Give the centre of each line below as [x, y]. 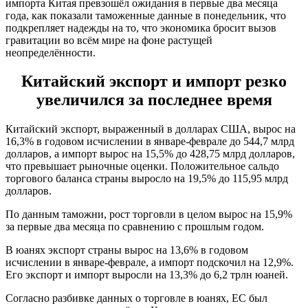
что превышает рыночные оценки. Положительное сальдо [142, 166]
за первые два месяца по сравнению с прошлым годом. [135, 227]
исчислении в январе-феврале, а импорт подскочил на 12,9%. [150, 263]
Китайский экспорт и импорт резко [154, 81]
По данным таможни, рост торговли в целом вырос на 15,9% [149, 214]
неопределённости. [51, 52]
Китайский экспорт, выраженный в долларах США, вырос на [151, 129]
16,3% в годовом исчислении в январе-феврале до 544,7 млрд [150, 142]
